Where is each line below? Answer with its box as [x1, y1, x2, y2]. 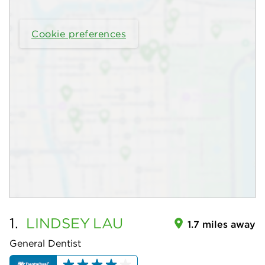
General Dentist [9, 237, 81, 249]
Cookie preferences [31, 27, 126, 40]
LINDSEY [26, 214, 90, 232]
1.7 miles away [188, 218, 256, 230]
